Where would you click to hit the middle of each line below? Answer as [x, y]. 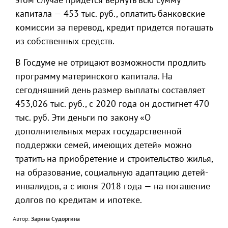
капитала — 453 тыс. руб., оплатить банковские [110, 13]
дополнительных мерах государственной [98, 131]
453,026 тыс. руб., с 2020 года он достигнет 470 [112, 104]
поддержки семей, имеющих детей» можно [104, 145]
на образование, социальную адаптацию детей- [112, 172]
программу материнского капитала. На [94, 76]
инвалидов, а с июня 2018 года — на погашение [113, 186]
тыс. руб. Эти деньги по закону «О [83, 117]
